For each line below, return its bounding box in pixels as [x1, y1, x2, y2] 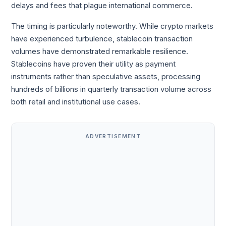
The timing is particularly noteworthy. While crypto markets [11, 22, 214, 31]
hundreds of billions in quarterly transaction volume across [11, 85, 212, 94]
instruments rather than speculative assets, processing [11, 72, 201, 82]
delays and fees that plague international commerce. [11, 1, 193, 11]
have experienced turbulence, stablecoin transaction [11, 34, 193, 44]
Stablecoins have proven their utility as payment [11, 60, 176, 69]
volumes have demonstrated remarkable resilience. [11, 47, 189, 56]
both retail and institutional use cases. [11, 97, 141, 107]
